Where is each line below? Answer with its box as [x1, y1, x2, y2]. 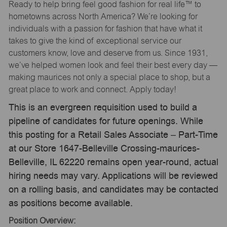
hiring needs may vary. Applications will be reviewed [8, 169, 218, 182]
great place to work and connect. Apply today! [8, 84, 176, 94]
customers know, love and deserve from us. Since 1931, [8, 48, 208, 58]
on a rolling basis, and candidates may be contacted [8, 183, 218, 196]
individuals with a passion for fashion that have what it [8, 23, 202, 33]
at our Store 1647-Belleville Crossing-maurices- [8, 142, 200, 155]
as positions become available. [8, 197, 133, 210]
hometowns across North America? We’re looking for [8, 11, 198, 21]
